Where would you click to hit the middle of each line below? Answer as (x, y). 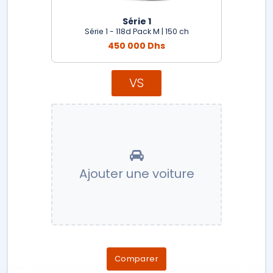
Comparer (136, 258)
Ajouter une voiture (136, 173)
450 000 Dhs (136, 45)
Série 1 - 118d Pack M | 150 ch (136, 31)
